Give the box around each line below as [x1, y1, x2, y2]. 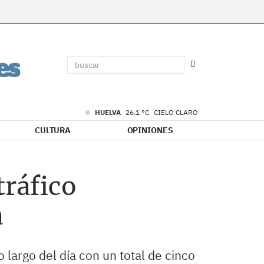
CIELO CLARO [154, 108, 198, 117]
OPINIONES [127, 125, 173, 136]
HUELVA [95, 108, 123, 117]
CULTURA [34, 125, 71, 136]
